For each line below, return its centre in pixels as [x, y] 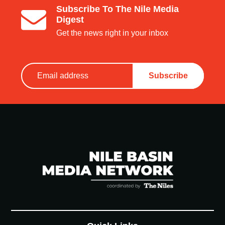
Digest [70, 19]
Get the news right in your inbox [113, 33]
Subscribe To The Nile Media [118, 9]
